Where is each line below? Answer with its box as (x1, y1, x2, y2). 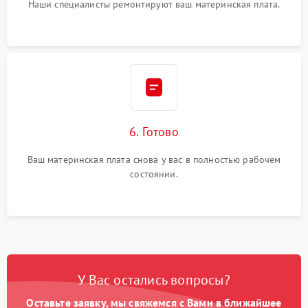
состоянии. (130, 167, 178, 180)
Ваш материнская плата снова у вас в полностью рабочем (27, 153, 281, 166)
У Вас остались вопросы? (78, 270, 230, 289)
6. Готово (129, 123, 179, 140)
